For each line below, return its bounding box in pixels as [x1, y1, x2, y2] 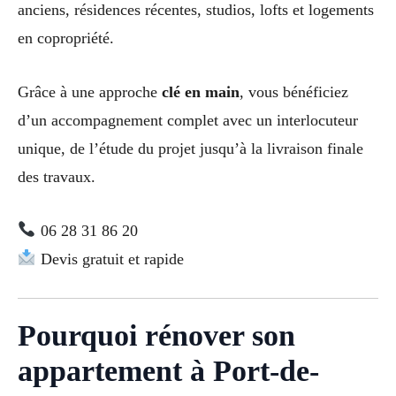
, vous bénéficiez [240, 82, 348, 101]
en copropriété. [18, 28, 114, 47]
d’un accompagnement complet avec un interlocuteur [18, 110, 358, 129]
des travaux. [18, 167, 95, 186]
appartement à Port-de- [18, 354, 319, 388]
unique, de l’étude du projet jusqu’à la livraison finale [18, 139, 363, 157]
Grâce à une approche [18, 82, 162, 101]
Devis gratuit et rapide [35, 249, 184, 268]
